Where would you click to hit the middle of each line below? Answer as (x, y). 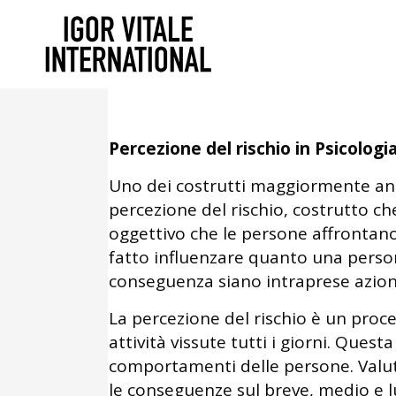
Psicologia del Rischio (228, 73)
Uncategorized (336, 49)
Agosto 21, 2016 (169, 49)
